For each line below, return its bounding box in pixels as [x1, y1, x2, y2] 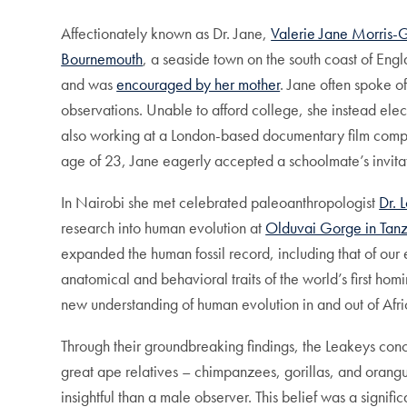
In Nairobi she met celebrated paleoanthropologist [61, 191, 380, 213]
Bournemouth [61, 47, 144, 69]
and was [61, 73, 117, 94]
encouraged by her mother [116, 73, 281, 94]
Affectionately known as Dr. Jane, [61, 22, 272, 44]
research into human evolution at [61, 216, 266, 238]
